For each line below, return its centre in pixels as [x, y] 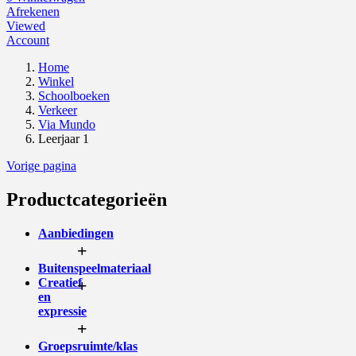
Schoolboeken [74, 95]
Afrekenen [33, 11]
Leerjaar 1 [64, 138]
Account [28, 40]
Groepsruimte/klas [88, 346]
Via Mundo [67, 124]
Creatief [60, 282]
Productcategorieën [87, 199]
